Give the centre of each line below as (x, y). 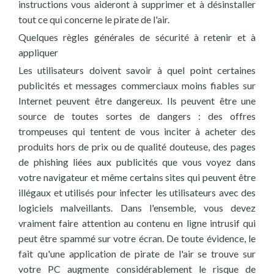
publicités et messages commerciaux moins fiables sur (137, 85)
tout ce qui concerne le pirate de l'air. (94, 19)
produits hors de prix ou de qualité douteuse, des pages (137, 146)
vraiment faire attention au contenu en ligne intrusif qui (137, 223)
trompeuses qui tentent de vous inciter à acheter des (137, 131)
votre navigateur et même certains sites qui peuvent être (137, 177)
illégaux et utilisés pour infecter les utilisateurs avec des (137, 192)
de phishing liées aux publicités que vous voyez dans (137, 162)
